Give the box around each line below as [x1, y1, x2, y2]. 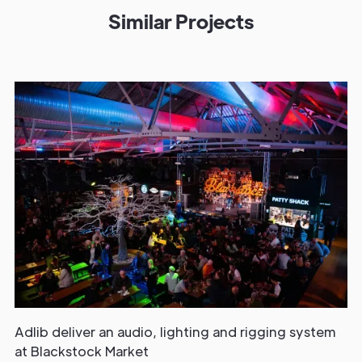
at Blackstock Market [15, 342, 149, 360]
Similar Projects [108, 8, 254, 34]
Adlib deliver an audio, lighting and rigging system [15, 322, 336, 340]
